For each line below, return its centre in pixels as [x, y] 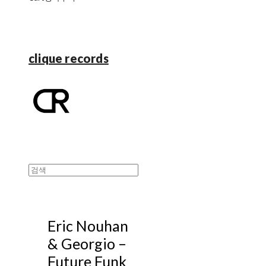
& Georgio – [87, 243]
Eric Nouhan [88, 225]
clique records [69, 58]
